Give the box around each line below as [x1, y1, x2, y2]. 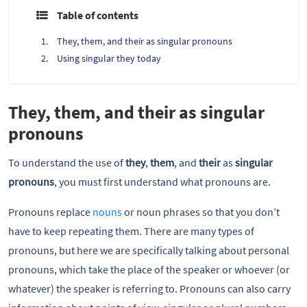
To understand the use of [8, 156, 125, 170]
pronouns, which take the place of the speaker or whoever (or [8, 262, 290, 277]
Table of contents [57, 8, 138, 22]
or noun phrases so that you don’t [122, 205, 280, 219]
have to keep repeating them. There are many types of [8, 224, 254, 238]
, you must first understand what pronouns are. [54, 175, 271, 189]
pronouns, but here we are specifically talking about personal [8, 243, 289, 258]
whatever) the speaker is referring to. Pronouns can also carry [8, 282, 291, 296]
